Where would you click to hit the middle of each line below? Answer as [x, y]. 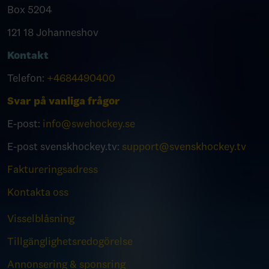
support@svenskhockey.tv [184, 147]
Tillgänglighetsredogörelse [70, 241]
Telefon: [27, 78]
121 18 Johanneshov [53, 32]
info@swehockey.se [89, 124]
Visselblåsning [41, 219]
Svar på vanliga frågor [64, 101]
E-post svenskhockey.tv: [65, 147]
